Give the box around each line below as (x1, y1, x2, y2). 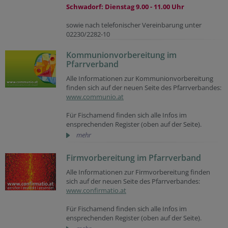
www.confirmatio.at (66, 185, 126, 195)
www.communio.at (66, 92, 124, 101)
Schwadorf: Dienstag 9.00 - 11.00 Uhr (66, 2, 184, 11)
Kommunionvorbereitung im (66, 49, 177, 61)
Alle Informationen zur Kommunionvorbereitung (66, 73, 213, 83)
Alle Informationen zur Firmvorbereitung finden (66, 167, 210, 177)
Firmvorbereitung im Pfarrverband (66, 152, 201, 163)
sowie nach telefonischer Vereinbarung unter (66, 20, 202, 30)
